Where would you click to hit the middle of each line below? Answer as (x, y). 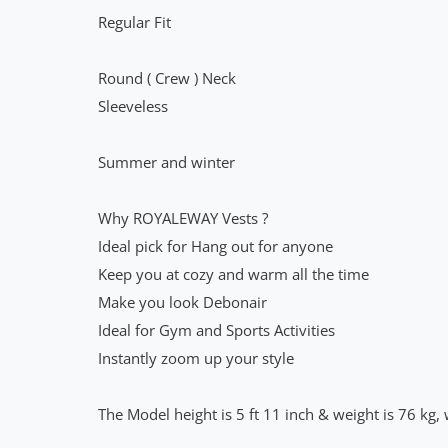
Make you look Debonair (182, 302)
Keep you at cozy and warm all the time (233, 274)
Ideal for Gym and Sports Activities (216, 330)
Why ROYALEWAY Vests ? (183, 218)
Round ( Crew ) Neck (167, 78)
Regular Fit (134, 22)
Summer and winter (166, 162)
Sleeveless (133, 106)
